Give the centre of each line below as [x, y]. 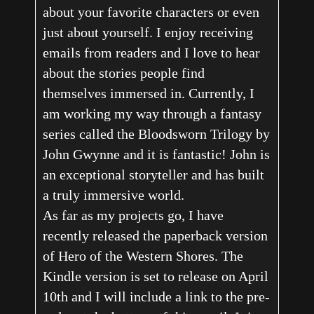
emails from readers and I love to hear [151, 53]
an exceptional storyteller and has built [153, 175]
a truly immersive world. [113, 195]
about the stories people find [123, 73]
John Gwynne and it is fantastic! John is [156, 155]
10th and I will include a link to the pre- [156, 297]
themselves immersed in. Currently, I [148, 94]
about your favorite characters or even [151, 12]
